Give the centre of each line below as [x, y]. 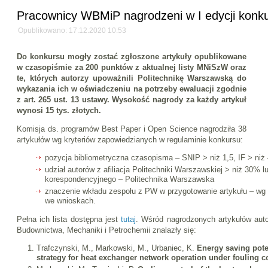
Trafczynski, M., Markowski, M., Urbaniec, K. [117, 248]
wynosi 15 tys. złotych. [59, 110]
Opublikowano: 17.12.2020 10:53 [72, 31]
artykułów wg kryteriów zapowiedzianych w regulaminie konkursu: [130, 139]
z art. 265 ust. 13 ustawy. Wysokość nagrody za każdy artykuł [132, 99]
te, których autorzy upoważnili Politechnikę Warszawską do [132, 78]
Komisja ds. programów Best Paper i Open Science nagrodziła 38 [132, 129]
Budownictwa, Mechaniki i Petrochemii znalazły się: [106, 230]
